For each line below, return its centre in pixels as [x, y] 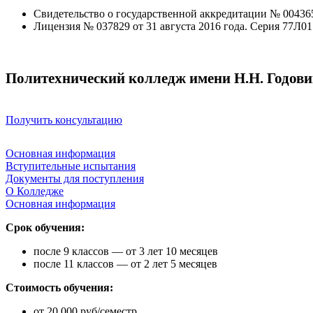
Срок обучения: [45, 227]
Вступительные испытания [71, 166]
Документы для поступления [75, 178]
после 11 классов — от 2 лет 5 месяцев [125, 263]
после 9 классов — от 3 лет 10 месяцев [126, 251]
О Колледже [35, 191]
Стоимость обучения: [59, 287]
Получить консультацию [64, 119]
